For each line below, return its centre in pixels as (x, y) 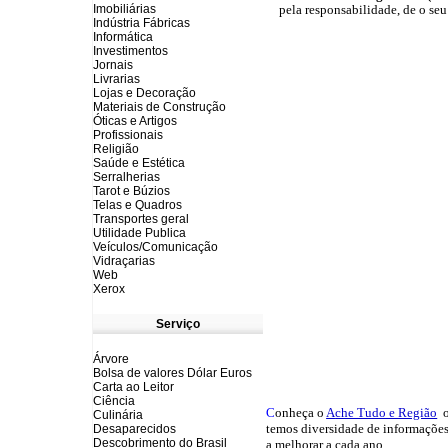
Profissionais (128, 135)
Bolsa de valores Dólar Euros (172, 373)
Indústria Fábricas (141, 23)
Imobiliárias (124, 9)
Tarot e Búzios (131, 191)
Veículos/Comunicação (155, 247)
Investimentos (130, 51)
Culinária (118, 415)
